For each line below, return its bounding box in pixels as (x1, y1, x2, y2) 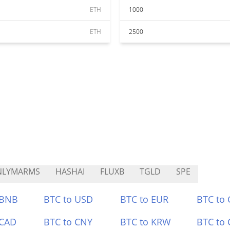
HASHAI (55, 166, 85, 177)
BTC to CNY (44, 216, 93, 228)
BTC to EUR (120, 193, 168, 205)
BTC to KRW (120, 216, 171, 228)
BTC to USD (44, 193, 93, 205)
